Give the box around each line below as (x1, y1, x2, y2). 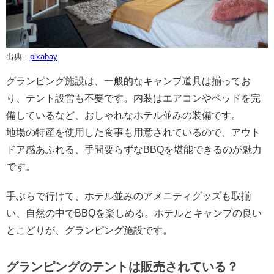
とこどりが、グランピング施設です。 (6, 224, 172, 235)
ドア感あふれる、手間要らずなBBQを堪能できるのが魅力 (6, 144, 262, 155)
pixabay (30, 51, 57, 61)
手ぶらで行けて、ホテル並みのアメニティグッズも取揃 (6, 190, 251, 201)
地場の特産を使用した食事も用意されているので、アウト (6, 127, 261, 138)
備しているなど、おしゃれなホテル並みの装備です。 (6, 109, 241, 120)
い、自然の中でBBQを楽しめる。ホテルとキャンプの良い (6, 207, 262, 218)
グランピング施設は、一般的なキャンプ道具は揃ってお (6, 75, 251, 86)
